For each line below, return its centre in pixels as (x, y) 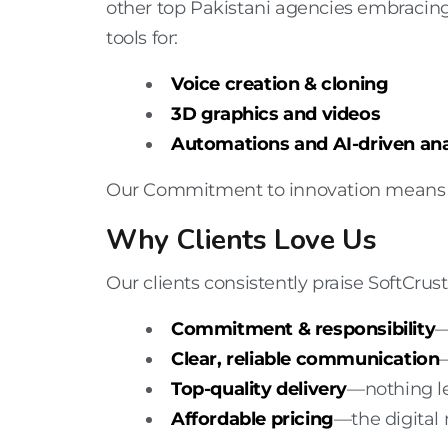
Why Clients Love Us (241, 240)
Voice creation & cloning (280, 84)
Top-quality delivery (259, 389)
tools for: (142, 38)
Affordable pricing (252, 419)
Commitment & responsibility (303, 329)
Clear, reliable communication (305, 359)
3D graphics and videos (276, 114)
